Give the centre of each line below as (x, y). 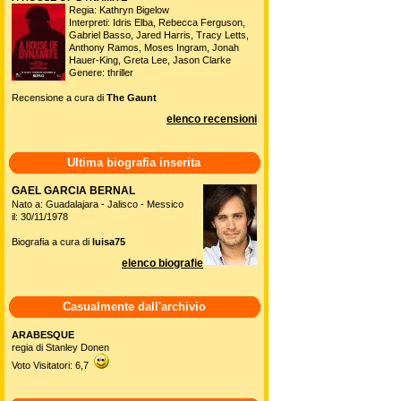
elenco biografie (162, 263)
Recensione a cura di (59, 98)
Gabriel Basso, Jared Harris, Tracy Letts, (159, 35)
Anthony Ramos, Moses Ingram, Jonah (154, 47)
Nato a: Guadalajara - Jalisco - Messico (98, 204)
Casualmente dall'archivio (134, 307)
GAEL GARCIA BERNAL (73, 191)
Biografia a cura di (52, 242)
